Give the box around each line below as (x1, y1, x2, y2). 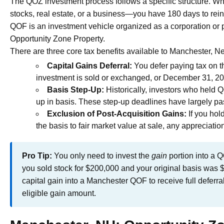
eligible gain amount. (22, 188, 96, 197)
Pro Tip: (22, 151, 52, 160)
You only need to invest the (52, 151, 151, 160)
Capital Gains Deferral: (47, 61, 132, 70)
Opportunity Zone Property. (10, 34, 105, 43)
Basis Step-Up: (47, 85, 104, 94)
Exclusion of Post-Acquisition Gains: (47, 109, 186, 118)
